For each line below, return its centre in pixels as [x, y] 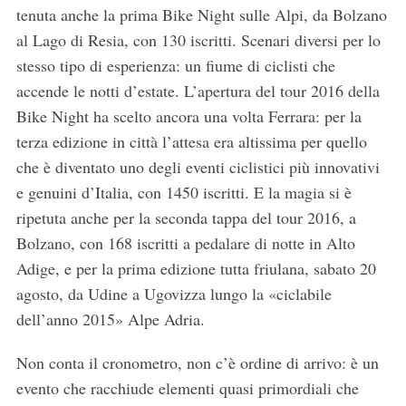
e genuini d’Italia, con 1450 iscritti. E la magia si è [184, 192]
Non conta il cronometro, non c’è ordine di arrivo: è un [197, 362]
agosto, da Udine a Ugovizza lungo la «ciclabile [174, 293]
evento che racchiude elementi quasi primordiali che [187, 387]
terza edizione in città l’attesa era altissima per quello [191, 141]
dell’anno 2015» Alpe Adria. [110, 319]
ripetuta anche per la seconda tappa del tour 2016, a [186, 217]
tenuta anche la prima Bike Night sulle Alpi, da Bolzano [201, 14]
